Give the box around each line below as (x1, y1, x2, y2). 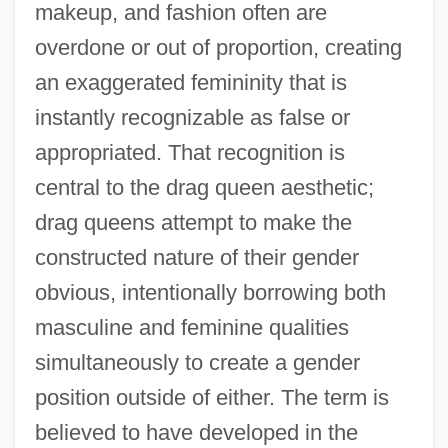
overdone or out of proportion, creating (34, 34, 402, 60)
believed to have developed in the (34, 419, 358, 445)
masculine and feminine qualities (34, 314, 349, 340)
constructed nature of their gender (34, 244, 359, 270)
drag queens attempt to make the (34, 209, 352, 235)
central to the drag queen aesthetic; (34, 174, 374, 200)
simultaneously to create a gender (34, 349, 360, 375)
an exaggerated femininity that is (34, 69, 347, 95)
